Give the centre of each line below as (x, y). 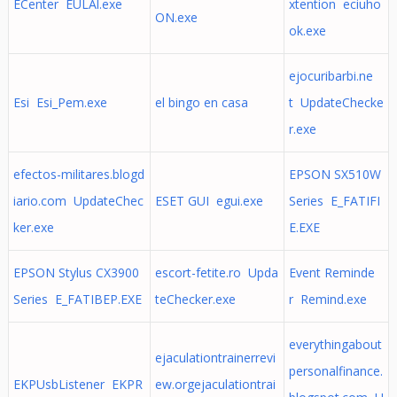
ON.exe (176, 17)
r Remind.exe (327, 299)
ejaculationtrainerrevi (215, 358)
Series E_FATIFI (334, 201)
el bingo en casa (205, 102)
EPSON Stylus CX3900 (76, 272)
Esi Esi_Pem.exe (60, 102)
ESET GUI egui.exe (209, 201)
